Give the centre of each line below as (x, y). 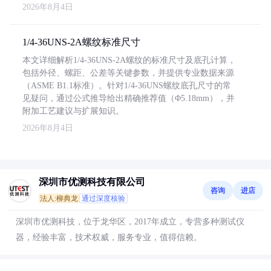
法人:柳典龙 (59, 198)
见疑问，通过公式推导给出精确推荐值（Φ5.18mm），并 (129, 98)
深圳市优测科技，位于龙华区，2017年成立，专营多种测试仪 (130, 222)
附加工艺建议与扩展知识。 (73, 111)
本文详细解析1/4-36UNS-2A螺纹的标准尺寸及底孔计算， (129, 60)
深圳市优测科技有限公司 (92, 182)
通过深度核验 (103, 198)
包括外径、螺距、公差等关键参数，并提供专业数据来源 (128, 73)
